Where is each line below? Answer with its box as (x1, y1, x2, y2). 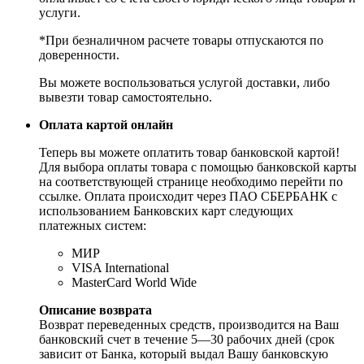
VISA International (71, 261, 169, 275)
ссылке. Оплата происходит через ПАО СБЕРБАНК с (39, 189, 337, 204)
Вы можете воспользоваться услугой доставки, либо (39, 76, 330, 90)
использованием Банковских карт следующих (39, 204, 293, 219)
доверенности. (39, 48, 119, 63)
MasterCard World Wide (71, 275, 197, 290)
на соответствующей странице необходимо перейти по (39, 175, 343, 189)
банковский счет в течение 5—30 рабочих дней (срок (39, 332, 335, 347)
